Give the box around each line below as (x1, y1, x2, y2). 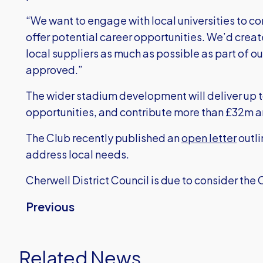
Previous (26, 199, 75, 214)
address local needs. (26, 147, 133, 161)
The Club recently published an (26, 131, 181, 144)
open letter (181, 131, 237, 144)
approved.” (26, 63, 83, 76)
